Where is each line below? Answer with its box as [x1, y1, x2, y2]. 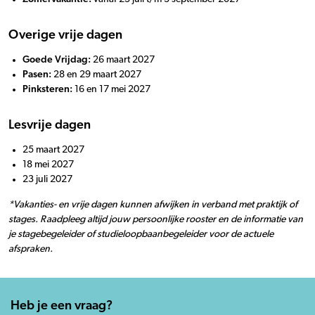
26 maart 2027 [91, 55, 155, 65]
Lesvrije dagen [8, 119, 91, 131]
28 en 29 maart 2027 [51, 70, 141, 79]
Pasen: [22, 70, 51, 79]
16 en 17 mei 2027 [72, 84, 150, 94]
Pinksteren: [22, 84, 72, 94]
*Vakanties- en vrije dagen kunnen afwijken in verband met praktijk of [8, 200, 297, 210]
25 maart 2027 [22, 145, 84, 155]
